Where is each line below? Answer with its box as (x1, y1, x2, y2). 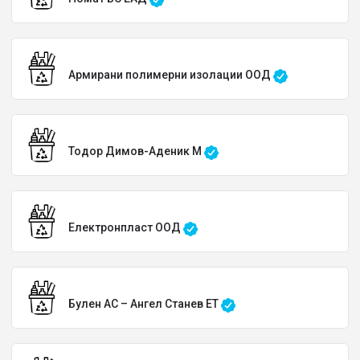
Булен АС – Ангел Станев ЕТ (68, 297, 221, 310)
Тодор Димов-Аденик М (68, 145, 204, 157)
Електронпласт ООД (68, 221, 183, 234)
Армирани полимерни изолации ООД (68, 68, 273, 81)
